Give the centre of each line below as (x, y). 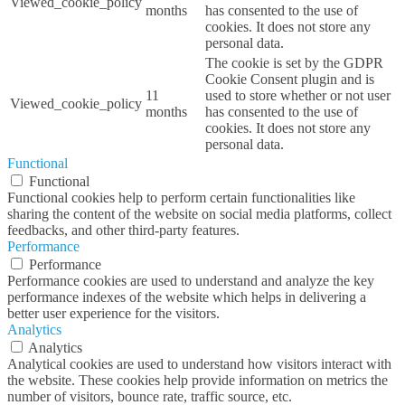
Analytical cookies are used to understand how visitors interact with (13, 363)
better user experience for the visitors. (113, 313)
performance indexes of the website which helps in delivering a (187, 297)
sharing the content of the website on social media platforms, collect (199, 213)
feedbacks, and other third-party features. (123, 230)
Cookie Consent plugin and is (290, 79)
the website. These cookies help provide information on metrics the (198, 380)
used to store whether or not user (298, 95)
